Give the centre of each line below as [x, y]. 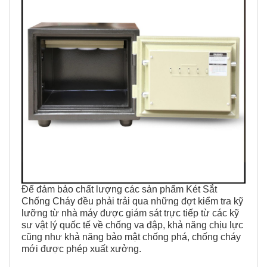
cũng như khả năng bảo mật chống [96, 237]
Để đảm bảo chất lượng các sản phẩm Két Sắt [119, 190]
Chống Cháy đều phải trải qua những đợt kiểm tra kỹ [132, 201]
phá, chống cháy [206, 237]
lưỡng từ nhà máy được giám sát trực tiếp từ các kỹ [130, 213]
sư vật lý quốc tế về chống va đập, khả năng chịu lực [132, 225]
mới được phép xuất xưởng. [81, 249]
